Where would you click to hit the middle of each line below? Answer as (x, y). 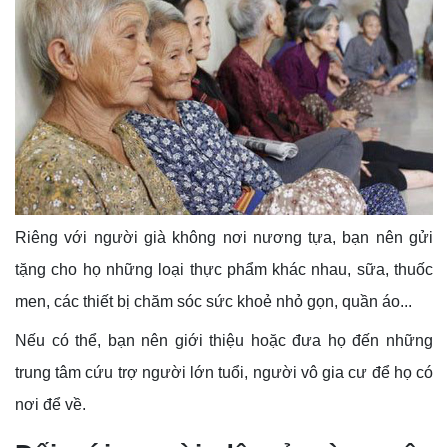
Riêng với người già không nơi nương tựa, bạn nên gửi (224, 238)
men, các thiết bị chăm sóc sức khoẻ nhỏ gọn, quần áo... (213, 302)
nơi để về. (50, 405)
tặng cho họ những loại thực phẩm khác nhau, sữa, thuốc (224, 270)
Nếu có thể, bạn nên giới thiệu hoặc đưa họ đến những (224, 341)
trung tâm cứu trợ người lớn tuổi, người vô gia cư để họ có (224, 373)
